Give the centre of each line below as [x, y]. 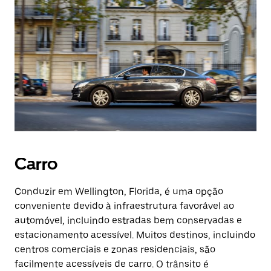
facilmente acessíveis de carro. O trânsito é [112, 264]
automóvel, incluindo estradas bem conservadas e [128, 220]
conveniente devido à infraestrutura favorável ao [124, 206]
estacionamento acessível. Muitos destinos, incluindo [135, 235]
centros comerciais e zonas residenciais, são [115, 250]
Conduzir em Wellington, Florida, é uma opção [119, 191]
